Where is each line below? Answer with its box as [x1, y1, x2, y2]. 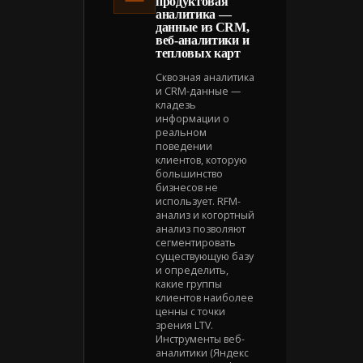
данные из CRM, [156, 19, 250, 34]
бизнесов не [156, 180, 218, 194]
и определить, [156, 263, 228, 277]
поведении [156, 139, 212, 153]
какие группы [156, 276, 222, 291]
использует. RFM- [156, 194, 241, 208]
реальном [156, 125, 207, 139]
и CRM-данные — [156, 83, 241, 98]
